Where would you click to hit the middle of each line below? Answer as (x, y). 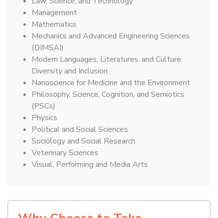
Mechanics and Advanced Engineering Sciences (111, 36)
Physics (45, 118)
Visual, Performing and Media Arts (90, 164)
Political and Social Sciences (80, 129)
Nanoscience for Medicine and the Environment (111, 82)
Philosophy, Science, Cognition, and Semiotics (108, 94)
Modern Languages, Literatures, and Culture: (107, 59)
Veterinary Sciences (65, 153)
